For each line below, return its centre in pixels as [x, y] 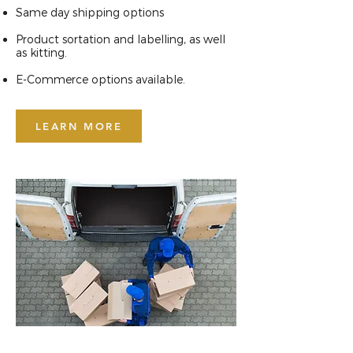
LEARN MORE [79, 126]
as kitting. [41, 52]
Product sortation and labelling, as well [121, 39]
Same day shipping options [90, 12]
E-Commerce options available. [100, 79]
